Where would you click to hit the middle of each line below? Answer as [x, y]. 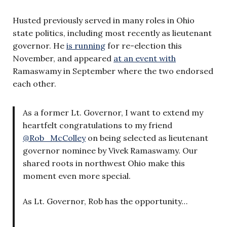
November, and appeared [63, 58]
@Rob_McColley [54, 138]
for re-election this [144, 45]
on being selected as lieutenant [147, 138]
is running [86, 45]
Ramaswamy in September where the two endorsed [113, 71]
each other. [34, 83]
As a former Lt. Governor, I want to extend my [113, 112]
